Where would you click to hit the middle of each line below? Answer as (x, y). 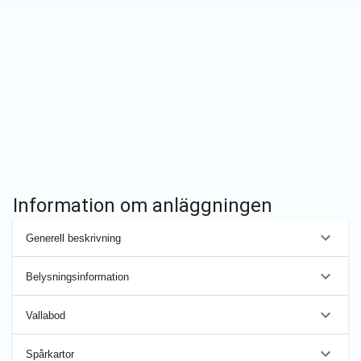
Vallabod (46, 315)
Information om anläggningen (143, 205)
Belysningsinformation (77, 276)
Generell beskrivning (73, 238)
